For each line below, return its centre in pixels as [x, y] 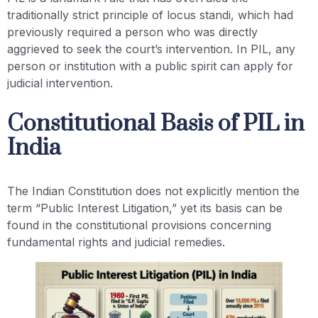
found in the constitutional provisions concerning [139, 225]
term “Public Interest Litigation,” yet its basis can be [145, 208]
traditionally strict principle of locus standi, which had [150, 15]
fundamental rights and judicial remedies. [116, 242]
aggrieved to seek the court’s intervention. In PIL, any [151, 49]
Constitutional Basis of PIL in [156, 124]
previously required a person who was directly [132, 32]
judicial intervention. [60, 83]
